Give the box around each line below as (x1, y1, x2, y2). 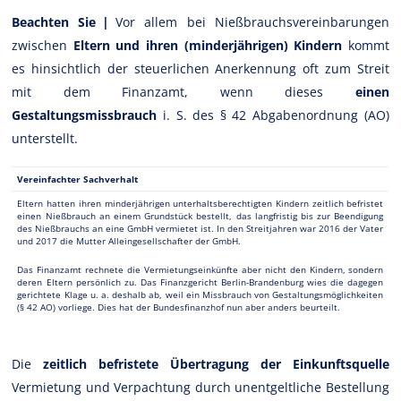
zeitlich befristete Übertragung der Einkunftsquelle (43, 354, 389, 372)
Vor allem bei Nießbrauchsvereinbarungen (115, 13, 389, 30)
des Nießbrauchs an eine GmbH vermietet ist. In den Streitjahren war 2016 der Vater (17, 221, 384, 235)
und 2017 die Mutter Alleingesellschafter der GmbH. (17, 234, 242, 247)
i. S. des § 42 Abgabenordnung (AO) (157, 106, 389, 124)
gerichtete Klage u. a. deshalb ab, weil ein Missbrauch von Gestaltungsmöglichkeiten (17, 287, 384, 301)
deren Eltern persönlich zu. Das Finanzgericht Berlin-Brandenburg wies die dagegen (17, 275, 384, 288)
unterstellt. (12, 129, 79, 147)
